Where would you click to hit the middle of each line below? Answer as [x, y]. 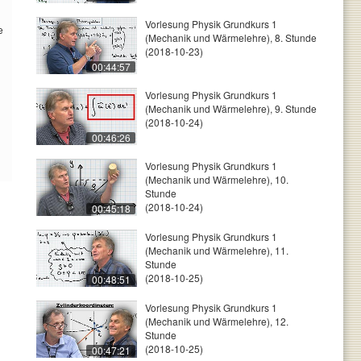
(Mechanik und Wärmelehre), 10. [217, 179]
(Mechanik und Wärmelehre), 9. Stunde [231, 108]
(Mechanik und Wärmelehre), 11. [217, 250]
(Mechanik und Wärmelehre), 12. [217, 321]
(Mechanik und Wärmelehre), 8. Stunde [231, 37]
